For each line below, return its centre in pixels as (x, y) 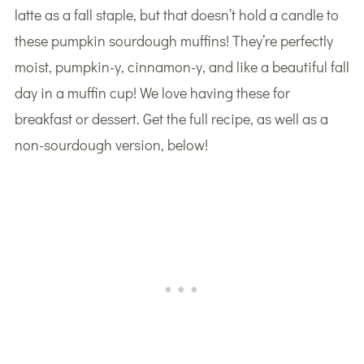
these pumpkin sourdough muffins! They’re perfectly (173, 41)
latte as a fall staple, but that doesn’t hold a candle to (176, 15)
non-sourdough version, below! (111, 145)
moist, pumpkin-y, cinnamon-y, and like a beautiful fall (182, 67)
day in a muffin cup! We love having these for (152, 93)
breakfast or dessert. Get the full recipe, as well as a (171, 119)
